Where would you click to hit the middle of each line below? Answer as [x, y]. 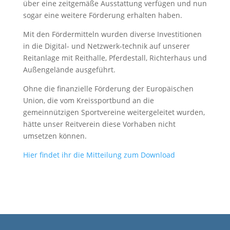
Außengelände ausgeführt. [70, 70]
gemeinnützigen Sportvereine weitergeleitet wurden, [114, 112]
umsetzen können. [56, 136]
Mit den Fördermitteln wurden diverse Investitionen [112, 34]
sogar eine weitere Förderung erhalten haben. [102, 15]
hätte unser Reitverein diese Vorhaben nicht [99, 124]
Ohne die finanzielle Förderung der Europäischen [108, 89]
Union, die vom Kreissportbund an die [88, 100]
